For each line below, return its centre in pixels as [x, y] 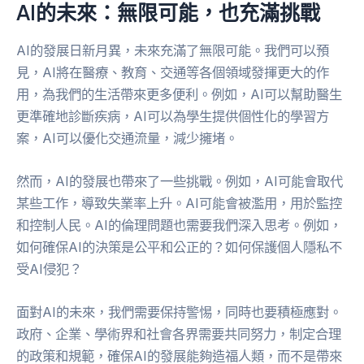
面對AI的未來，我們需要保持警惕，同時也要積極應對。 [179, 312]
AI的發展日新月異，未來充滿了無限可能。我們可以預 [173, 50]
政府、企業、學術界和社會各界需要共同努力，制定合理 [179, 334]
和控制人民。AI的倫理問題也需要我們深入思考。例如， [179, 225]
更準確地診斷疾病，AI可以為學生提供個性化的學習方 [173, 116]
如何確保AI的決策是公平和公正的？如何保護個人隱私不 [179, 247]
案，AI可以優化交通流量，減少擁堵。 [127, 138]
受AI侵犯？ [49, 269]
